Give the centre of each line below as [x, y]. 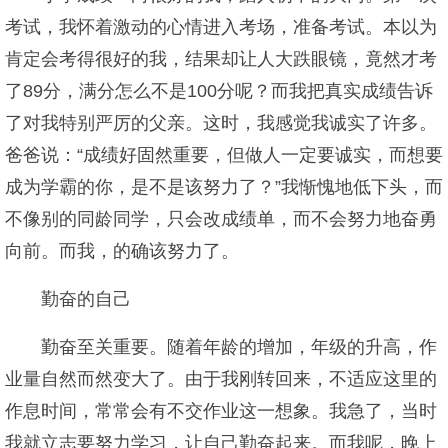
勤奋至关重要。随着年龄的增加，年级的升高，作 [239, 347]
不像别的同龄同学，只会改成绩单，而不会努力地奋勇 [221, 219]
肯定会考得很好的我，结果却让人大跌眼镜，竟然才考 [221, 59]
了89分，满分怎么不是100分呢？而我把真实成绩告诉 [219, 91]
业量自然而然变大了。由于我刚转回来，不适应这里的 [221, 379]
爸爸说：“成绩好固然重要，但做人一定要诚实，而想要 [224, 155]
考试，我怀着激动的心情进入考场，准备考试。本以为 [221, 27]
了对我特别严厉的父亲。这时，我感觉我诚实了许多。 [221, 123]
